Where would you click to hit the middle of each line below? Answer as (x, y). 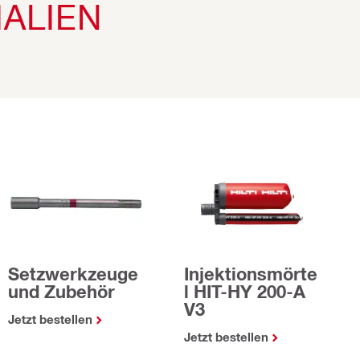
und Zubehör (61, 292)
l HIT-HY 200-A (245, 292)
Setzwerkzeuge (73, 274)
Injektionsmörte (251, 274)
